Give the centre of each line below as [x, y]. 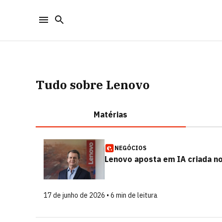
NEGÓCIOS [131, 148]
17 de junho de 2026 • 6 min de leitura [101, 195]
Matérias [111, 114]
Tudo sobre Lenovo [93, 85]
